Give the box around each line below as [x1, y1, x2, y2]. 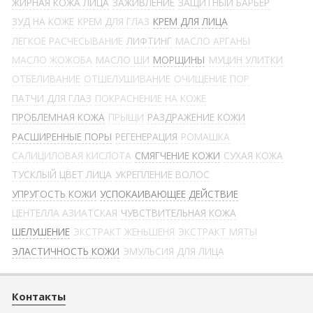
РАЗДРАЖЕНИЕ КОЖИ [147, 110, 246, 124]
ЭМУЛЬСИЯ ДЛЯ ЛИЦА [123, 244, 225, 258]
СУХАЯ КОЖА [224, 148, 284, 162]
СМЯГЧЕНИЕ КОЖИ [135, 148, 221, 162]
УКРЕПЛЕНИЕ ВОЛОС [115, 168, 210, 182]
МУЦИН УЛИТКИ [208, 52, 283, 66]
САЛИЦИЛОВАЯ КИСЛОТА [11, 148, 131, 162]
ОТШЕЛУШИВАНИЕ [84, 72, 171, 86]
